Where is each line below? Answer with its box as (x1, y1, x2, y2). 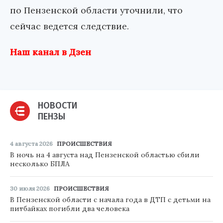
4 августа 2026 (10, 140, 53, 148)
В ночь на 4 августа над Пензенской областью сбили (10, 150, 200, 160)
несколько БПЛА (10, 159, 70, 169)
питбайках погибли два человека (10, 204, 129, 214)
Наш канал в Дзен (10, 46, 91, 58)
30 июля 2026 (10, 185, 50, 193)
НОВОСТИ (38, 100, 77, 111)
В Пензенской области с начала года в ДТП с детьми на (10, 195, 211, 205)
